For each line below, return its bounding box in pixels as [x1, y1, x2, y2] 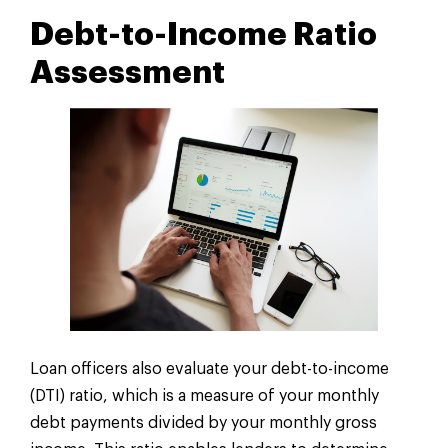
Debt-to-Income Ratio [30, 18, 377, 51]
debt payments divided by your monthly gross [30, 414, 377, 431]
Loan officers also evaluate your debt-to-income [30, 360, 389, 377]
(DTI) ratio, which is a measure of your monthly [30, 387, 379, 404]
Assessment [30, 56, 225, 89]
